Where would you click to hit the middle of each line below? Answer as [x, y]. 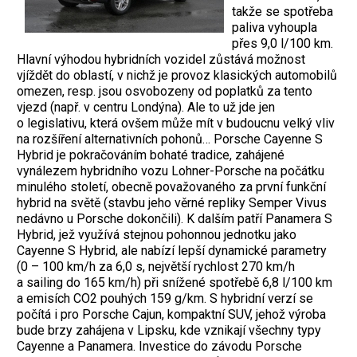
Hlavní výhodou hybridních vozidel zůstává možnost [161, 59]
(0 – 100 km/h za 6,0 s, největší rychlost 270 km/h [156, 266]
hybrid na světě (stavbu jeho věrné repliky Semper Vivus [172, 202]
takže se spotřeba [282, 11]
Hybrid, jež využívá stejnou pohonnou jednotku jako [157, 234]
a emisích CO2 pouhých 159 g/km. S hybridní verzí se [165, 298]
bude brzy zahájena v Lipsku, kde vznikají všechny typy [169, 330]
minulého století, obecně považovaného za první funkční [171, 186]
